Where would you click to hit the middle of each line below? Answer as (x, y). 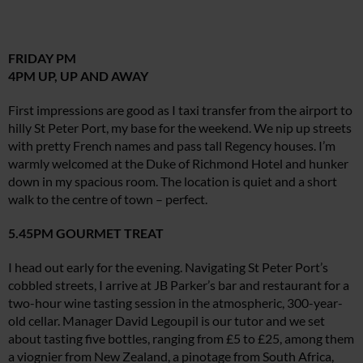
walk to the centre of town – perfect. (108, 199)
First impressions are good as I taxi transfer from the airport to (180, 110)
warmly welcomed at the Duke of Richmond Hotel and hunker (178, 164)
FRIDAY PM (42, 58)
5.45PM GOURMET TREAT (86, 233)
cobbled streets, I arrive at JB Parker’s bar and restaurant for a (179, 285)
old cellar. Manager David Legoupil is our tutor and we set (167, 321)
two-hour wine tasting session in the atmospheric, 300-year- (175, 303)
